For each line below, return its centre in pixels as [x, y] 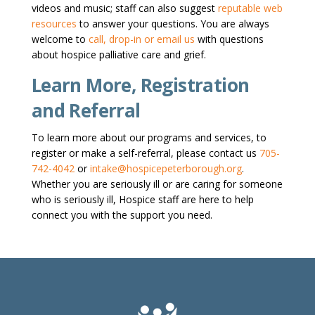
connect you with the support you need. [122, 215]
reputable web [250, 8]
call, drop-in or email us [141, 39]
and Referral [86, 111]
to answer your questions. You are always [173, 24]
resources [54, 24]
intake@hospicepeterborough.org [166, 169]
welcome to [60, 39]
